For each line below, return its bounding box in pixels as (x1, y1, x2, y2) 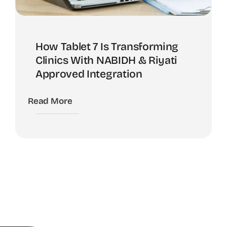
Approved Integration (35, 67, 142, 81)
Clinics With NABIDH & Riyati (35, 54, 178, 67)
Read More (28, 96, 72, 107)
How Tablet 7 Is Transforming (35, 40, 179, 54)
